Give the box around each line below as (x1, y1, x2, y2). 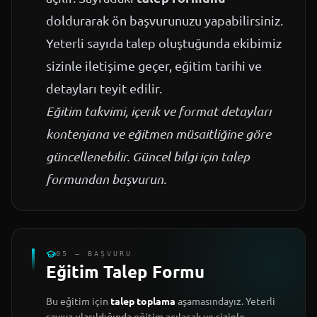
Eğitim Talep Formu (46, 260, 204, 283)
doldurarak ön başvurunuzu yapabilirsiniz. (46, 13, 283, 28)
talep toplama (110, 294, 175, 308)
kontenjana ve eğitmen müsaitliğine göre (46, 126, 271, 142)
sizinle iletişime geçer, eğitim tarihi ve (46, 58, 262, 74)
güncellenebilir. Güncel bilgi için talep (46, 149, 250, 165)
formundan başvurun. (46, 171, 166, 188)
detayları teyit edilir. (46, 81, 162, 96)
